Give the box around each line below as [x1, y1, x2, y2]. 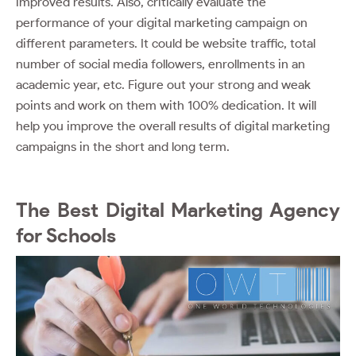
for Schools [16, 222, 116, 247]
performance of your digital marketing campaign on [16, 14, 308, 30]
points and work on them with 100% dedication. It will [16, 97, 316, 113]
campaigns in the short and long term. [16, 138, 233, 154]
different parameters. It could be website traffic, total [16, 35, 315, 51]
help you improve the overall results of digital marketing [16, 118, 330, 133]
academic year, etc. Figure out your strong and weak [16, 76, 311, 92]
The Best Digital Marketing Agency [16, 197, 340, 222]
